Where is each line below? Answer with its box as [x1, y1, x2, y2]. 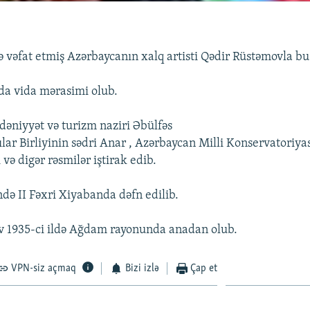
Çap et [190, 262, 218, 274]
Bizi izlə [125, 262, 159, 274]
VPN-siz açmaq [11, 262, 77, 274]
